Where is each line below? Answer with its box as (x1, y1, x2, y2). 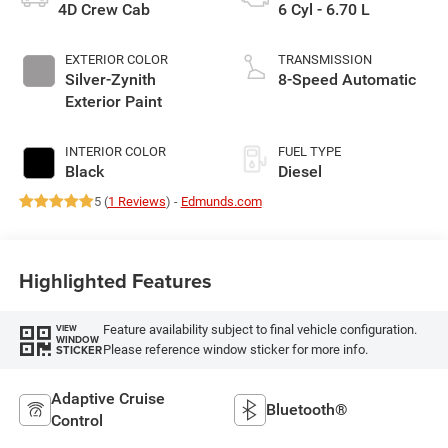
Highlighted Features (18, 266, 212, 296)
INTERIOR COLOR (64, 143, 166, 159)
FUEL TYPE (278, 143, 341, 159)
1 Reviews (107, 193, 166, 209)
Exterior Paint (64, 91, 162, 111)
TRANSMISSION (278, 51, 372, 67)
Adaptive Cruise (50, 388, 165, 408)
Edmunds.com (180, 193, 262, 209)
